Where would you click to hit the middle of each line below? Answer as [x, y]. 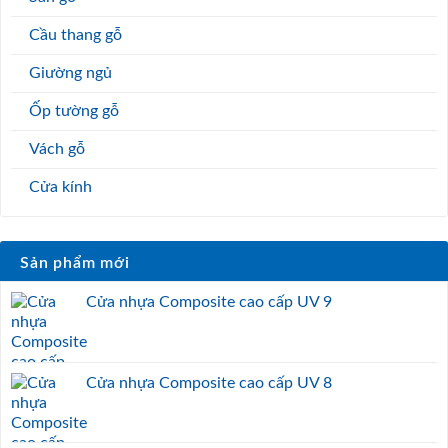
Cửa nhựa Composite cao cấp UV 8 [209, 382]
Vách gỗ [57, 148]
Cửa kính [60, 186]
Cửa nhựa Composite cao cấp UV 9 [209, 301]
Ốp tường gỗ [74, 110]
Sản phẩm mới [75, 262]
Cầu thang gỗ [75, 34]
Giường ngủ [70, 72]
